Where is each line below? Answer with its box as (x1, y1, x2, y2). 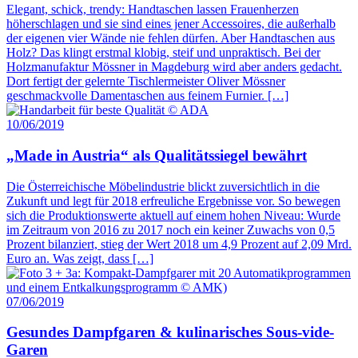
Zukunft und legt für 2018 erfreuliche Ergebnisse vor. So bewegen (6, 193, 340, 208)
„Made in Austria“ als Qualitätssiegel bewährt (6, 146, 307, 164)
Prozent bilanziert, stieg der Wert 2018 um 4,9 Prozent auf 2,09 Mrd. (6, 237, 352, 251)
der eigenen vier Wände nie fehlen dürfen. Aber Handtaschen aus (6, 31, 335, 46)
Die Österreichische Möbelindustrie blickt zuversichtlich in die (6, 179, 320, 193)
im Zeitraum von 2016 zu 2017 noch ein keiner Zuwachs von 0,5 (6, 222, 335, 237)
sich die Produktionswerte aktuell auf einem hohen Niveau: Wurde (6, 208, 340, 222)
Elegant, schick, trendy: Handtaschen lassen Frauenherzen (6, 2, 299, 17)
